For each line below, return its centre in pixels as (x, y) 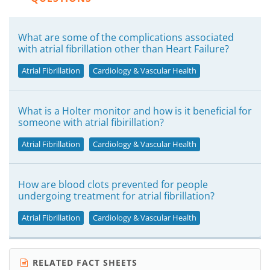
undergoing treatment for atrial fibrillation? (116, 196)
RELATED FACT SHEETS (83, 262)
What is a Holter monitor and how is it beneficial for (135, 111)
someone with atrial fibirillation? (91, 122)
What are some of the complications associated (126, 37)
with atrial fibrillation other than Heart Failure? (124, 49)
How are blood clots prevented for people (113, 184)
